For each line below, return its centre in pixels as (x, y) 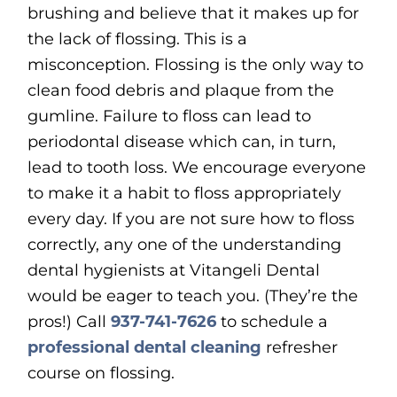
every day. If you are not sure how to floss (191, 219)
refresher (300, 348)
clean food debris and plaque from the (181, 91)
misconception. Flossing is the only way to (196, 65)
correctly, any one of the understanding (185, 245)
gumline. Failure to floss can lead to (170, 117)
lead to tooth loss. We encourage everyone (197, 168)
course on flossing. (101, 374)
